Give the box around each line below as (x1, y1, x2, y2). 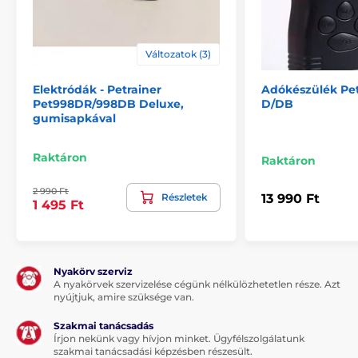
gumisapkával (33, 110, 116, 125)
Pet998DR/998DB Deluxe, (33, 96, 184, 111)
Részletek (161, 190, 208, 203)
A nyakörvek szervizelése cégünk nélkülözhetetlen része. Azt (54, 277, 340, 290)
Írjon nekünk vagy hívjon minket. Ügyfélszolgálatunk (54, 332, 304, 344)
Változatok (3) (145, 47, 211, 60)
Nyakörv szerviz (54, 265, 133, 277)
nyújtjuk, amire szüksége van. (54, 290, 194, 303)
